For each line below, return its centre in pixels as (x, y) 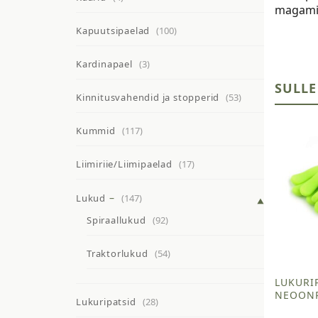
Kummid (96, 131)
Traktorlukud (117, 254)
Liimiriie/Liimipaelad (124, 164)
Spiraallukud (116, 220)
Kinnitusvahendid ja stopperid (148, 98)
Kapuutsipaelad (113, 31)
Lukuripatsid (106, 302)
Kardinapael (104, 64)
